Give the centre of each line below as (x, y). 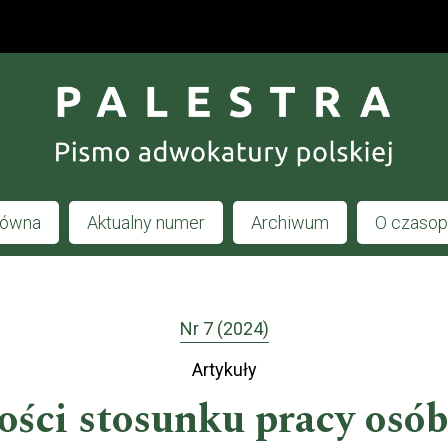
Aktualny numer (145, 222)
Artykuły (224, 370)
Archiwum (289, 222)
